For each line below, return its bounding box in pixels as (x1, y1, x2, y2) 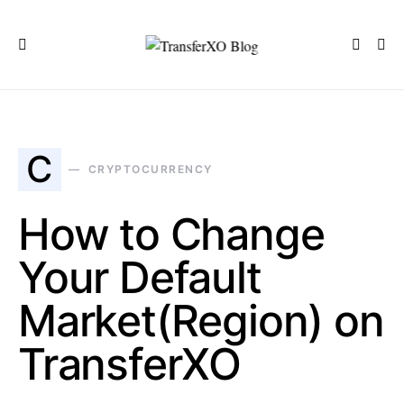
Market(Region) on (18, 294, 384, 347)
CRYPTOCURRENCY (87, 162, 213, 176)
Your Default (18, 251, 262, 304)
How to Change (18, 207, 325, 261)
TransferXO (18, 337, 242, 390)
